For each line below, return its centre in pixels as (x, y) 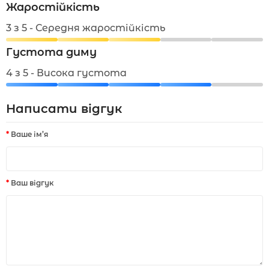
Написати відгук (64, 109)
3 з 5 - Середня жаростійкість (86, 28)
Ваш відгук (32, 183)
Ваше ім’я (29, 134)
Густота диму (51, 52)
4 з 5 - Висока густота (66, 73)
